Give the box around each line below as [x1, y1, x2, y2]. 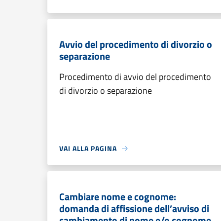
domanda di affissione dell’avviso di [59, 201, 209, 216]
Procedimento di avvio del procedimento [59, 70, 211, 83]
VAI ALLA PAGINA [59, 143, 117, 153]
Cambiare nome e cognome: [59, 189, 176, 204]
